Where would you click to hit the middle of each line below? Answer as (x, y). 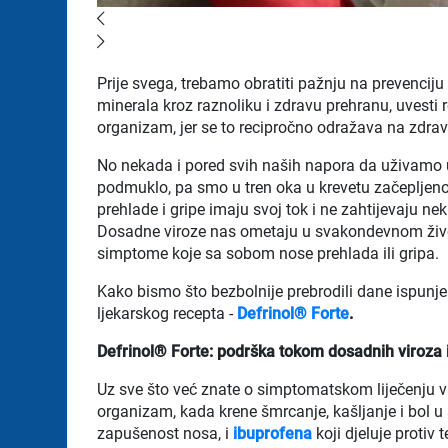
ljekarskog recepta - (167, 313)
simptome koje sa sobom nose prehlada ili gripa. (268, 253)
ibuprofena (273, 433)
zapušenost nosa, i (165, 433)
